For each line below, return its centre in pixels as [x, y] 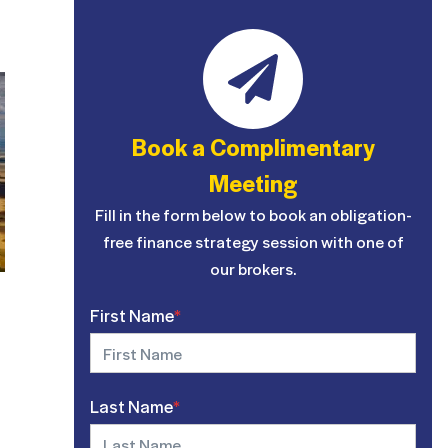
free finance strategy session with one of [253, 241]
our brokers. [253, 268]
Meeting [253, 182]
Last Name [132, 406]
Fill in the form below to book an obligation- [253, 214]
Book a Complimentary [253, 146]
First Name [132, 315]
